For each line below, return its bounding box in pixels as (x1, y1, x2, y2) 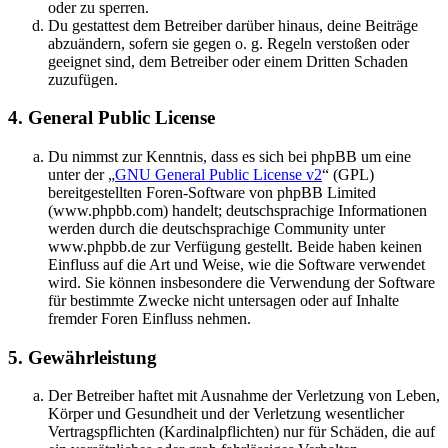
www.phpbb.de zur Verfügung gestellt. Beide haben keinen (48, 238, 422, 256)
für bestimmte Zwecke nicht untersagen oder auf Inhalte (48, 292, 399, 310)
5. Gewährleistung (8, 346, 157, 368)
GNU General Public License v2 (115, 166, 322, 184)
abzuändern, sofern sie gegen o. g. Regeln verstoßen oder (48, 34, 409, 52)
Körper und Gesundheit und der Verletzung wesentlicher (48, 405, 404, 423)
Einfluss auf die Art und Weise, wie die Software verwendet (48, 256, 425, 274)
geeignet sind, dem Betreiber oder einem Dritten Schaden (48, 52, 408, 70)
